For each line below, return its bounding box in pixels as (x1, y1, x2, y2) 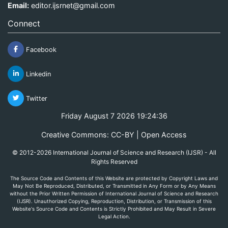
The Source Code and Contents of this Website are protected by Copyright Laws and (10, 175, 218, 181)
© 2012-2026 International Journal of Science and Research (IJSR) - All (12, 148, 216, 156)
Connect (8, 18, 40, 28)
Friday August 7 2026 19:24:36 (61, 111, 167, 120)
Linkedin (24, 70, 51, 78)
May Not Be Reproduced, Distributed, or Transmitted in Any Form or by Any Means (12, 182, 216, 189)
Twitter (24, 94, 47, 102)
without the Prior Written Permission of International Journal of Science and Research (10, 190, 218, 196)
